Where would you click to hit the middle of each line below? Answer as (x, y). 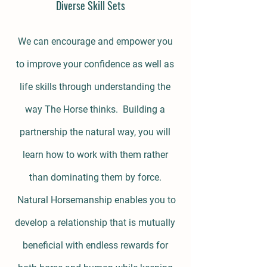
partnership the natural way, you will (95, 132)
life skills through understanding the (95, 87)
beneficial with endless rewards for (95, 245)
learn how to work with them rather (95, 155)
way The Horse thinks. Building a (95, 109)
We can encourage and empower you (95, 41)
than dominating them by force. (95, 177)
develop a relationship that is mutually (95, 223)
